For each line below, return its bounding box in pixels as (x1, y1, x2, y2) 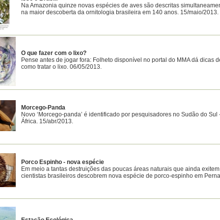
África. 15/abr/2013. (21, 118, 73, 125)
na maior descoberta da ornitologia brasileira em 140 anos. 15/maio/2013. (21, 9, 219, 16)
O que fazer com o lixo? (21, 50, 86, 56)
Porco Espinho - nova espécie (21, 159, 104, 165)
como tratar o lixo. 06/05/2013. (21, 63, 102, 70)
